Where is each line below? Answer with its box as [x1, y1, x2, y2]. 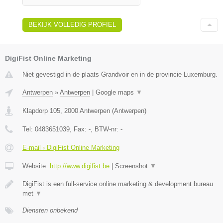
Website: [22, 162, 50, 170]
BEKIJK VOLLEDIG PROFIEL [28, 20, 116, 28]
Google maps [96, 88, 136, 96]
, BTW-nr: [91, 125, 120, 133]
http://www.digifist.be [50, 162, 110, 170]
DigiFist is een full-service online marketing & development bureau [22, 180, 213, 188]
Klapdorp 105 [22, 107, 60, 114]
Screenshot [115, 162, 150, 170]
